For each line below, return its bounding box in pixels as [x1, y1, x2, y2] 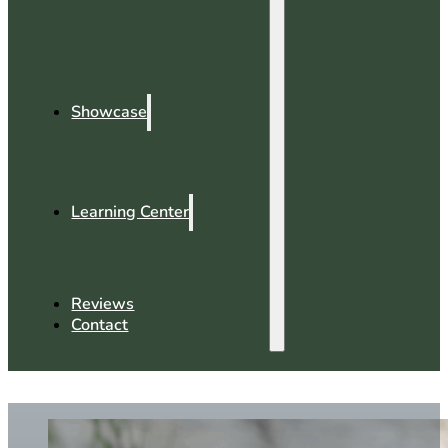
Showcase [71, 101, 148, 124]
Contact [71, 314, 129, 337]
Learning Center [71, 201, 190, 224]
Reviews [71, 293, 135, 316]
